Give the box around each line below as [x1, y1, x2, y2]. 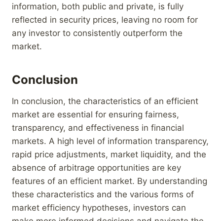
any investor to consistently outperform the [12, 28, 183, 38]
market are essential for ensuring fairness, [12, 109, 179, 119]
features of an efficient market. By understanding [12, 176, 207, 186]
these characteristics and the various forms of [12, 189, 194, 199]
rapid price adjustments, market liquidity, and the [12, 149, 206, 159]
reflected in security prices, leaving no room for [12, 14, 198, 25]
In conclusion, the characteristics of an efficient [12, 96, 198, 106]
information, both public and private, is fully [12, 1, 184, 11]
